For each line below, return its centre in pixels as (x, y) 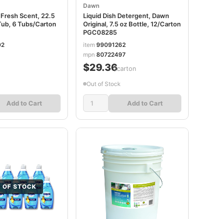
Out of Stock (103, 84)
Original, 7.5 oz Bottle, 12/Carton (132, 24)
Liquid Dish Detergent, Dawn (126, 16)
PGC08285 (100, 32)
